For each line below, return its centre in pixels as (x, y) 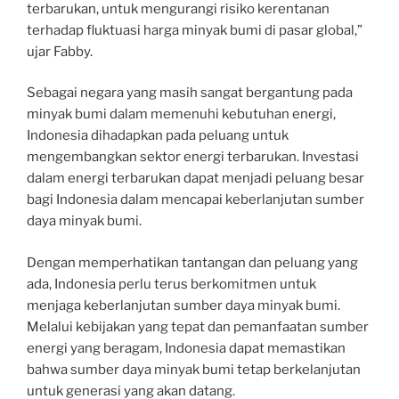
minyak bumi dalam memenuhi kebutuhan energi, (181, 114)
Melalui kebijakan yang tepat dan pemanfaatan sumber (198, 326)
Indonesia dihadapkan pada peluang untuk (158, 135)
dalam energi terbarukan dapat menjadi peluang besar (195, 178)
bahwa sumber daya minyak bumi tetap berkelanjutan (194, 369)
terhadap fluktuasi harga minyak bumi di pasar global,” (195, 30)
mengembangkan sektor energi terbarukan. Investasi (193, 157)
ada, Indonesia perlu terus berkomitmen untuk (171, 284)
